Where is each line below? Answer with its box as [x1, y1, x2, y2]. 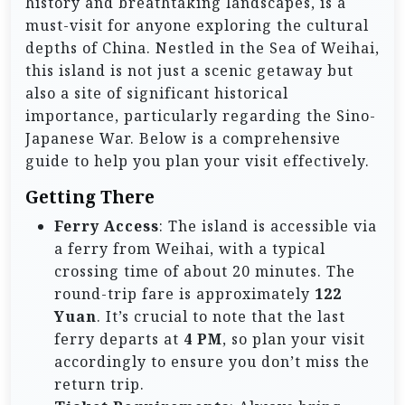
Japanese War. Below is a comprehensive [25, 128, 341, 149]
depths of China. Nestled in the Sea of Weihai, [25, 38, 380, 59]
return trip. [54, 374, 145, 395]
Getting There [25, 186, 155, 209]
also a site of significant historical [25, 83, 288, 104]
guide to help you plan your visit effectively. [25, 151, 370, 172]
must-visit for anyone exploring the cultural [25, 15, 369, 36]
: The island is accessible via [159, 216, 377, 237]
